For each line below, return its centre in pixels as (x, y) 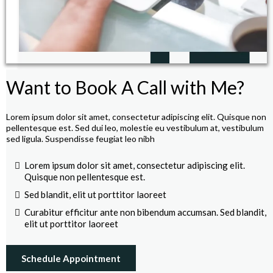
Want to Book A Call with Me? (125, 87)
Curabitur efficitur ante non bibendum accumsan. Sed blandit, (145, 212)
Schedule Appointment (71, 258)
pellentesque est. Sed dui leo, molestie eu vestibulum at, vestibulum (135, 127)
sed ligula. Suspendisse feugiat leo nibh (80, 138)
